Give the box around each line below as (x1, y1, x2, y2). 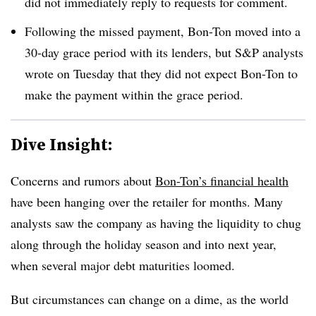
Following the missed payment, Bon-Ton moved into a (25, 22, 300, 39)
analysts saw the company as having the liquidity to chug (11, 214, 301, 231)
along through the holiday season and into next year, (11, 235, 276, 253)
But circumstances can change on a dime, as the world (11, 290, 288, 308)
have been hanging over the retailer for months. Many (11, 193, 283, 210)
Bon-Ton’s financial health (155, 171, 288, 189)
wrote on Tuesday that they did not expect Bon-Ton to (25, 64, 298, 82)
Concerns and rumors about (11, 171, 155, 189)
